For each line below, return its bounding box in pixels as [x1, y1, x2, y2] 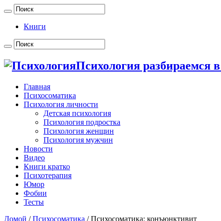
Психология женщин [43, 126, 114, 135]
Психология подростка [43, 117, 120, 126]
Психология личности [24, 100, 98, 109]
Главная [24, 82, 50, 91]
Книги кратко [24, 162, 70, 171]
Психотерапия [24, 171, 72, 180]
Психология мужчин [43, 135, 113, 144]
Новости [24, 144, 53, 153]
